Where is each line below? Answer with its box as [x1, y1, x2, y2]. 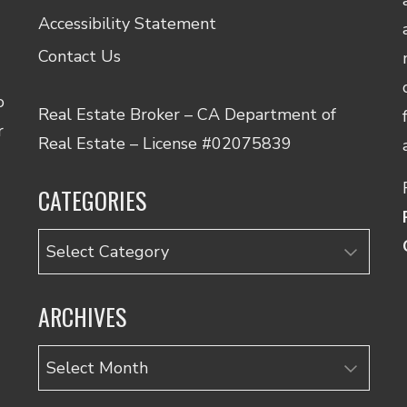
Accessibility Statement [37, 12, 216, 35]
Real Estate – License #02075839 [37, 132, 292, 154]
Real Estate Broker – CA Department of [37, 103, 336, 125]
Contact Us [37, 45, 121, 67]
